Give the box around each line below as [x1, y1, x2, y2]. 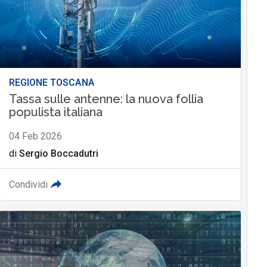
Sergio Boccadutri [18, 147, 98, 159]
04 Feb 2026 [8, 130, 62, 142]
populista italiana [8, 104, 103, 119]
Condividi [8, 178, 48, 190]
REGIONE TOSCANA [8, 76, 95, 88]
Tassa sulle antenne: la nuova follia [8, 91, 203, 106]
